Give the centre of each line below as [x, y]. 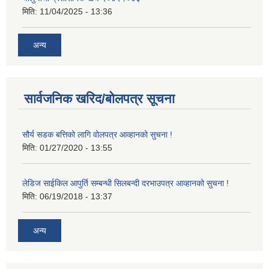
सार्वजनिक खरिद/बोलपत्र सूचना [99, 99]
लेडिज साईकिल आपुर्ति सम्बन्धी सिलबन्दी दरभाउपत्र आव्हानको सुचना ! [125, 183]
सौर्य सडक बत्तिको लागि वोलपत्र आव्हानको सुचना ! [97, 134]
